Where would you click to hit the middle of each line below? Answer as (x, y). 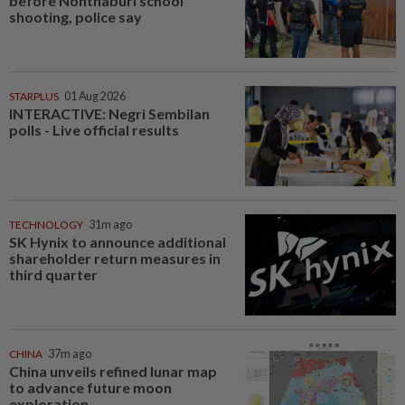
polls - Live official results (94, 129)
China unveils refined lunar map (113, 371)
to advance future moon (90, 387)
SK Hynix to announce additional (118, 242)
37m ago (70, 353)
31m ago (110, 225)
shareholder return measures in (115, 259)
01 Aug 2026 (95, 96)
